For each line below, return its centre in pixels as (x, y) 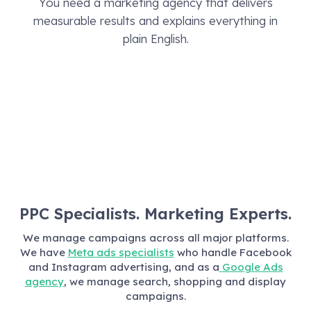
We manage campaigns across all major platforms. (155, 237)
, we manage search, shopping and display (175, 281)
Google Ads (252, 267)
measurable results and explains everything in (155, 20)
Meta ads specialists (121, 252)
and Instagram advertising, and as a (124, 267)
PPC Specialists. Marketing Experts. (155, 213)
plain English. (155, 38)
